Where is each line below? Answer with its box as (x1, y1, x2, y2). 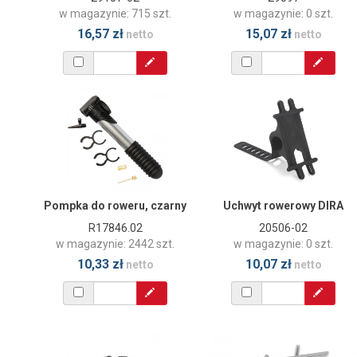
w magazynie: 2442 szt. (56, 237, 175, 250)
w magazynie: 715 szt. (59, 6, 171, 20)
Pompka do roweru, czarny (44, 198, 186, 212)
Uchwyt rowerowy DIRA (223, 198, 343, 212)
